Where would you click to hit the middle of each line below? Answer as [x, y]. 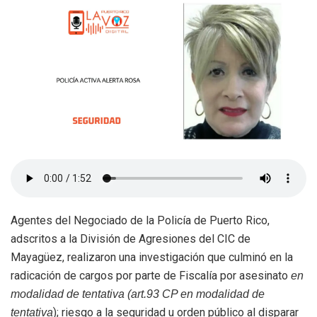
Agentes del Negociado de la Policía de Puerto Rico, [140, 220]
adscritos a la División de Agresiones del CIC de [131, 238]
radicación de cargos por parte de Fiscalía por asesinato [151, 275]
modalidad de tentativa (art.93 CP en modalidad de [138, 294]
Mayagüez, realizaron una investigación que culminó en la [152, 257]
